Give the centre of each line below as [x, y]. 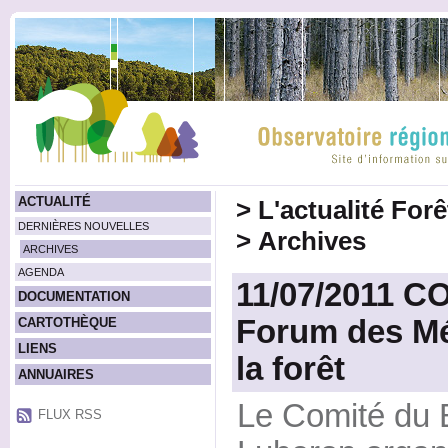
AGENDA [40, 272]
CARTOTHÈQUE [67, 322]
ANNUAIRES [55, 374]
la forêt [290, 369]
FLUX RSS [69, 414]
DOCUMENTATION [73, 296]
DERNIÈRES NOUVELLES [83, 226]
